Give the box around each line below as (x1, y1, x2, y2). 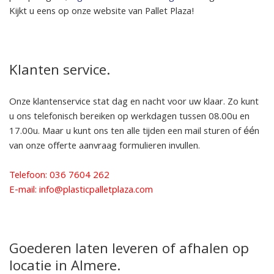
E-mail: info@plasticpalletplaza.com (9, 182, 155, 199)
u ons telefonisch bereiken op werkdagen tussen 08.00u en (9, 109, 250, 125)
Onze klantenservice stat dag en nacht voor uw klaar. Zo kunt (9, 94, 259, 111)
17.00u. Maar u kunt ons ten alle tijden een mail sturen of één (9, 124, 259, 140)
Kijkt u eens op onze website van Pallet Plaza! (9, 4, 194, 20)
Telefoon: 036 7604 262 (9, 168, 109, 184)
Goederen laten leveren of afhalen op (9, 238, 249, 262)
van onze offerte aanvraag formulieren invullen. (9, 138, 200, 155)
